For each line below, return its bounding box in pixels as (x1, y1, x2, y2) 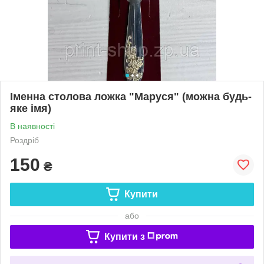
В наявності (10, 121, 55, 131)
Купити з (104, 231, 145, 242)
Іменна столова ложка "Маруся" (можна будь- (10, 90, 252, 103)
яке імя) (10, 102, 51, 114)
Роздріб (10, 135, 39, 145)
